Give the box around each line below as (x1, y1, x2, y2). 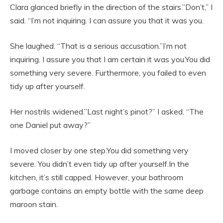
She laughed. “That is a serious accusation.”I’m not (10, 41, 187, 51)
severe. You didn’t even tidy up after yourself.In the (10, 159, 189, 169)
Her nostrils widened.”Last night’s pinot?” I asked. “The (10, 107, 204, 117)
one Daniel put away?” (10, 120, 91, 130)
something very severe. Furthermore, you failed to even (10, 68, 206, 78)
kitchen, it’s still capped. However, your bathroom (10, 172, 183, 183)
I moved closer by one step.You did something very (10, 145, 189, 156)
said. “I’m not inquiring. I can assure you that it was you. (10, 15, 204, 26)
